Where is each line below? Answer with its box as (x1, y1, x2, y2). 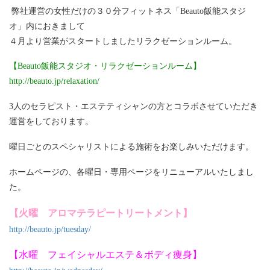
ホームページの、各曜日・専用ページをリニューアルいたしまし (9, 167, 254, 177)
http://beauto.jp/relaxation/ (9, 77, 99, 86)
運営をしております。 (9, 117, 93, 127)
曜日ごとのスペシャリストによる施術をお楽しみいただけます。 (9, 142, 254, 151)
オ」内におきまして (9, 21, 85, 31)
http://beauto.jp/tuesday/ (9, 224, 91, 234)
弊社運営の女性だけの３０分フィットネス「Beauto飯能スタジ (9, 6, 246, 16)
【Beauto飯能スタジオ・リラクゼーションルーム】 (9, 61, 201, 71)
